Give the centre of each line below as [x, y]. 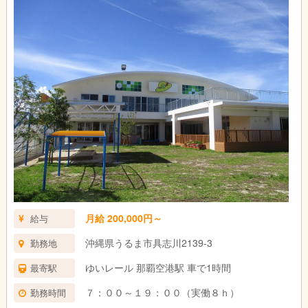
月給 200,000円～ [123, 218]
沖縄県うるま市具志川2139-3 [148, 243]
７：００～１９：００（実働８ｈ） [162, 292]
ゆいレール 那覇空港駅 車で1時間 [158, 267]
